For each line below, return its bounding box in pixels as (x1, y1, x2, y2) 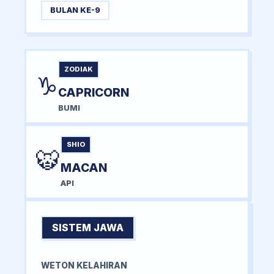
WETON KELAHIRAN (41, 260, 127, 270)
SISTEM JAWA (52, 221, 124, 234)
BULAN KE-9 (50, 6, 100, 15)
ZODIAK (64, 64, 93, 73)
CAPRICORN (58, 84, 129, 100)
